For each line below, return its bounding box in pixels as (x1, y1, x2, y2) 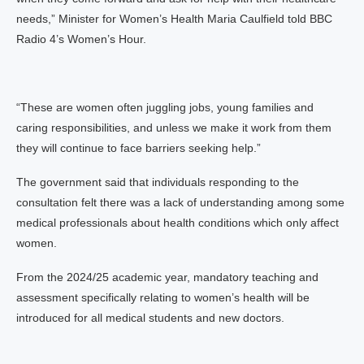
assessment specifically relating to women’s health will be (16, 291, 310, 304)
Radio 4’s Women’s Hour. (16, 32, 146, 45)
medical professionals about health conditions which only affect (16, 216, 339, 229)
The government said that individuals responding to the (16, 175, 299, 188)
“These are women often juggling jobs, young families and (16, 101, 314, 114)
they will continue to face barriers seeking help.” (16, 141, 261, 154)
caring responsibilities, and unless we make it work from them (16, 121, 331, 134)
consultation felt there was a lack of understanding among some (16, 196, 344, 209)
